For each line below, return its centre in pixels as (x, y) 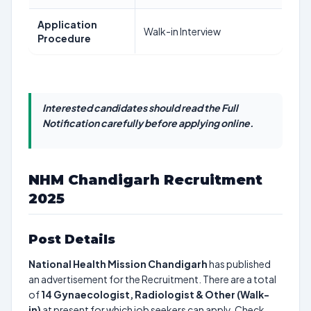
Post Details (72, 239)
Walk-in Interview (182, 31)
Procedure (64, 38)
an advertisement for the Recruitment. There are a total (152, 279)
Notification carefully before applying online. (148, 123)
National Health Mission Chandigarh (118, 264)
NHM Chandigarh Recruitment (145, 180)
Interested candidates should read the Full (140, 108)
